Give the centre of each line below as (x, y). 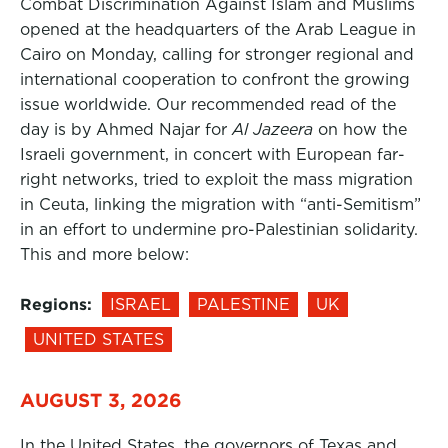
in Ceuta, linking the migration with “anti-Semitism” (220, 204)
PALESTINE (243, 304)
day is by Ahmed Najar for (126, 129)
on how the (362, 129)
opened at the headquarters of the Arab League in (218, 29)
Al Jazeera (275, 129)
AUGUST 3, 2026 (101, 400)
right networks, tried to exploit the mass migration (216, 179)
